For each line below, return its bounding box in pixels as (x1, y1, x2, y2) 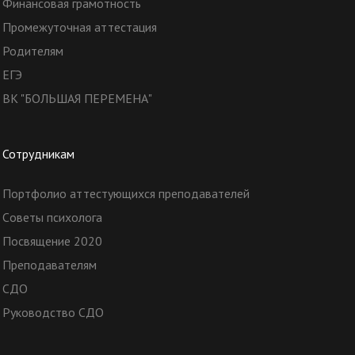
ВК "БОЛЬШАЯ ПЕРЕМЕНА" (2, 90, 152, 107)
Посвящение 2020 (2, 233, 102, 250)
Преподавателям (2, 257, 97, 273)
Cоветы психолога (2, 209, 102, 226)
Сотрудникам (2, 146, 74, 162)
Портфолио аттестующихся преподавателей (2, 185, 250, 202)
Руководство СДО (2, 304, 104, 321)
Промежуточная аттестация (2, 19, 157, 36)
